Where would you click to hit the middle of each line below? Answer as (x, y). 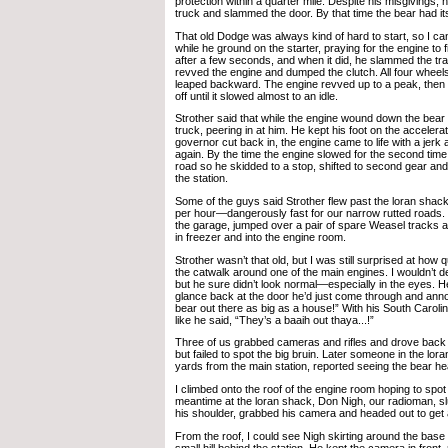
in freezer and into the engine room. (260, 236)
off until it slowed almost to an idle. (256, 95)
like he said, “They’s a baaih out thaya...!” (274, 319)
